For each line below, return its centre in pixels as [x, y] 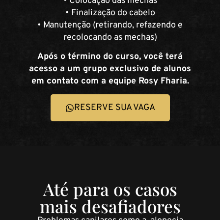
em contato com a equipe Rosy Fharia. [110, 81]
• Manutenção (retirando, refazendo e [110, 25]
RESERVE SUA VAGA [114, 108]
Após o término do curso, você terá [110, 56]
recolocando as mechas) [110, 37]
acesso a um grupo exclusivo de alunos [110, 69]
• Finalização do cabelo [110, 13]
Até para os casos [110, 189]
